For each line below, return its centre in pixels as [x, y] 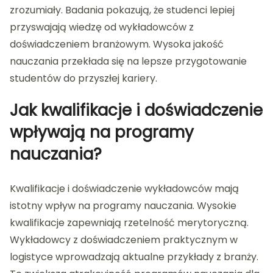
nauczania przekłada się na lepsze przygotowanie [128, 62]
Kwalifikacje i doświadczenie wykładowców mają [124, 189]
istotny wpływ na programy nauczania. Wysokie [123, 206]
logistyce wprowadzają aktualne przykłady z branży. [134, 257]
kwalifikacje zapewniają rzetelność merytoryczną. [129, 223]
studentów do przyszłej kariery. [83, 79]
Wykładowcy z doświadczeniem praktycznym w [124, 240]
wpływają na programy [102, 133]
